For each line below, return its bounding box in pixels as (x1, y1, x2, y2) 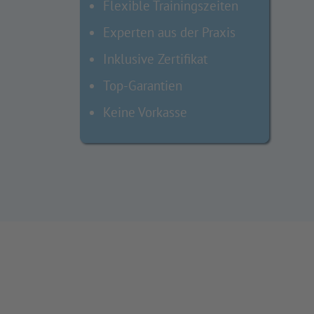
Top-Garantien (103, 77, 182, 94)
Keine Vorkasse (103, 104, 187, 121)
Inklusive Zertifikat (103, 50, 207, 67)
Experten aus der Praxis (103, 24, 235, 41)
